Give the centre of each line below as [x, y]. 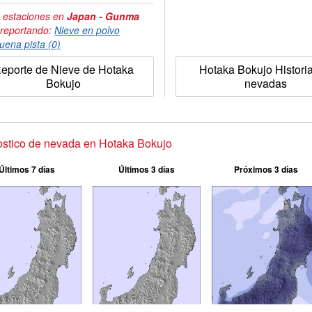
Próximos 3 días [266, 169]
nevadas [265, 83]
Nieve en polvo [87, 30]
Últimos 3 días [146, 169]
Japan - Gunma [103, 16]
